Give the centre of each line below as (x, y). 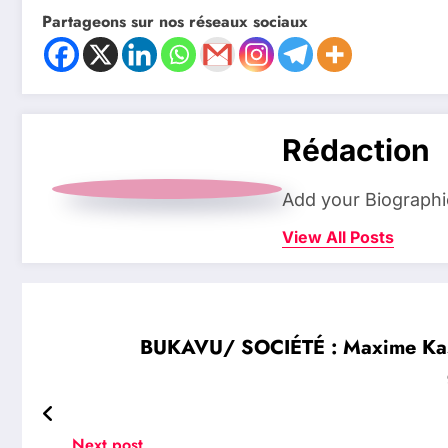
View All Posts (338, 237)
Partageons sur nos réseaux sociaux (175, 22)
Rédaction (356, 150)
